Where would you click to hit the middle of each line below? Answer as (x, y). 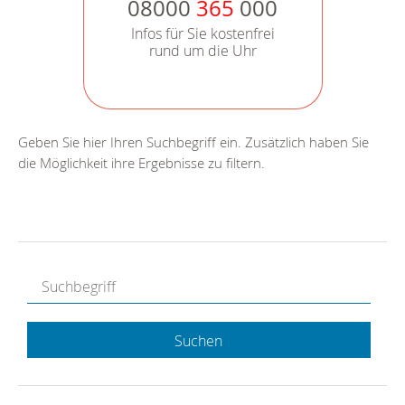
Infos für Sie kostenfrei (202, 34)
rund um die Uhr (202, 51)
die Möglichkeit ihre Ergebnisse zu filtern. (141, 163)
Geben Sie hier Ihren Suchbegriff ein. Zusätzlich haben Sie (193, 142)
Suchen (199, 341)
